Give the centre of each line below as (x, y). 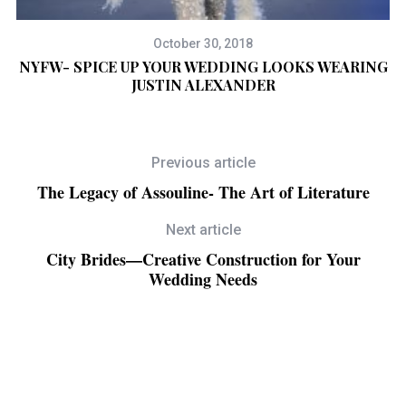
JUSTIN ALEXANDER (203, 85)
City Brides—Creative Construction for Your (203, 260)
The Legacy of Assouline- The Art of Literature (203, 193)
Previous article (203, 163)
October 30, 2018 (203, 44)
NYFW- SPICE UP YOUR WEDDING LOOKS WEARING (203, 67)
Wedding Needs (203, 280)
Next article (203, 230)
